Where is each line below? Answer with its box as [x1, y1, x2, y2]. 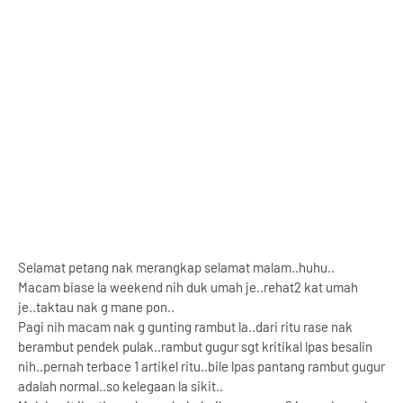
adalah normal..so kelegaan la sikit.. [18, 378, 223, 394]
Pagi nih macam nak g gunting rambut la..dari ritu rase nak [18, 318, 353, 335]
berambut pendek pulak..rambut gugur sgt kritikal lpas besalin [18, 338, 372, 354]
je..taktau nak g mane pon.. [18, 299, 175, 315]
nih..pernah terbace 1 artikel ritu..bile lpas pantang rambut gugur [18, 358, 385, 374]
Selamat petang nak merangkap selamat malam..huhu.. [18, 259, 335, 275]
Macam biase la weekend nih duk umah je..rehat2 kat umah [18, 279, 358, 295]
